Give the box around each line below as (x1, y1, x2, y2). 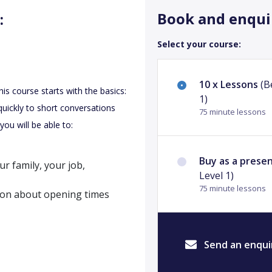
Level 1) (199, 169, 234, 182)
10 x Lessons (199, 78, 258, 91)
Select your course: (157, 38, 241, 50)
